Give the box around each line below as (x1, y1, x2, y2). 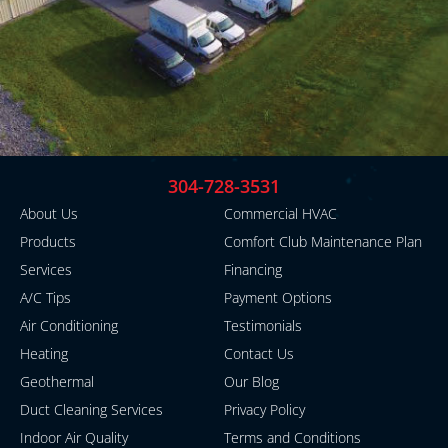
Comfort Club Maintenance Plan (224, 231, 422, 251)
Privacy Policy (224, 399, 305, 419)
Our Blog (224, 371, 279, 391)
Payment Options (224, 287, 332, 307)
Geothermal (20, 371, 94, 391)
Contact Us (224, 343, 294, 363)
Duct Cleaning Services (20, 399, 163, 419)
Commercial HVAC (224, 203, 337, 223)
